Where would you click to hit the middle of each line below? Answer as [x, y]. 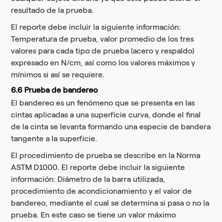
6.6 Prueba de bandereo [55, 90]
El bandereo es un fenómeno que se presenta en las [103, 103]
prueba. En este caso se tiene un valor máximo [94, 215]
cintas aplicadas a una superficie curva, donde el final [106, 115]
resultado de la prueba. [53, 10]
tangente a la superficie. [54, 139]
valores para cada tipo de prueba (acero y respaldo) [103, 51]
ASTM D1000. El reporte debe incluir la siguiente [98, 167]
